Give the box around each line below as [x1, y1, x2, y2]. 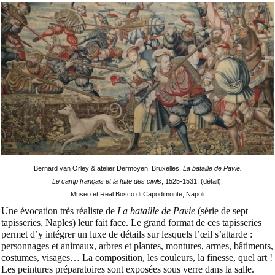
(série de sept [195, 206, 248, 217]
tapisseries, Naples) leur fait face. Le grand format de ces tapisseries [1, 217, 261, 228]
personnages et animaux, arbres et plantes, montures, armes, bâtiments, [1, 241, 273, 252]
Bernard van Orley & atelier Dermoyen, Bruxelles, [33, 165, 183, 172]
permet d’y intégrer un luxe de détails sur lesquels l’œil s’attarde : [1, 229, 252, 240]
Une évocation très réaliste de [1, 206, 117, 217]
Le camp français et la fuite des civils [52, 177, 161, 185]
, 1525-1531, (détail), [161, 177, 223, 185]
